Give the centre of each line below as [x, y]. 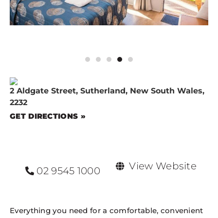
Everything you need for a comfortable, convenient [107, 210]
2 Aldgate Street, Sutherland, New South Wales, [107, 91]
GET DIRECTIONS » [48, 116]
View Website [163, 166]
